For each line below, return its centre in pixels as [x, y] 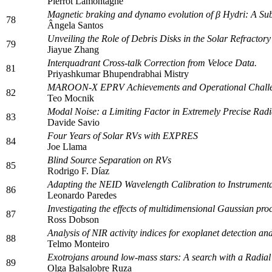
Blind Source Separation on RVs [109, 160]
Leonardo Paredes [82, 195]
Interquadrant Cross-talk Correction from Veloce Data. [152, 63]
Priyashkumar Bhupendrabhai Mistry [118, 73]
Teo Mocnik [71, 98]
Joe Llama [67, 146]
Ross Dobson [73, 219]
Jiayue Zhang [73, 49]
